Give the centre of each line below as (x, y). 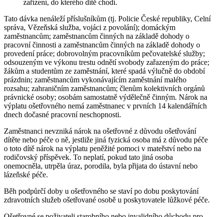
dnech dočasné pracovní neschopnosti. (62, 114)
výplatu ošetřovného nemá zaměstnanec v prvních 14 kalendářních (105, 106)
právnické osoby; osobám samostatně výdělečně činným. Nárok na (106, 97)
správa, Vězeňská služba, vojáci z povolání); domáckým (90, 27)
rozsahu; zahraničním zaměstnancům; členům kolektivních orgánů (104, 88)
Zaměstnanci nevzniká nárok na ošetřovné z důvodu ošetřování (100, 131)
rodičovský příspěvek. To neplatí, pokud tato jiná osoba (88, 157)
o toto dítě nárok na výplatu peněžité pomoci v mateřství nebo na (102, 148)
